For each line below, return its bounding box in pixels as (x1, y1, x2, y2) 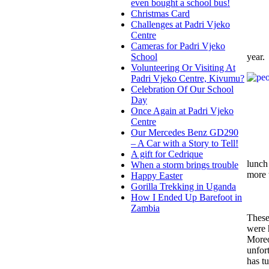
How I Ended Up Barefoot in (131, 192, 242, 203)
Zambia (131, 203, 160, 214)
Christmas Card (131, 8, 190, 19)
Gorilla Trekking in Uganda (131, 181, 236, 192)
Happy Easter (131, 171, 183, 181)
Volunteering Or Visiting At (131, 62, 235, 73)
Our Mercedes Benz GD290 (131, 127, 238, 138)
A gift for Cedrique (131, 149, 203, 160)
